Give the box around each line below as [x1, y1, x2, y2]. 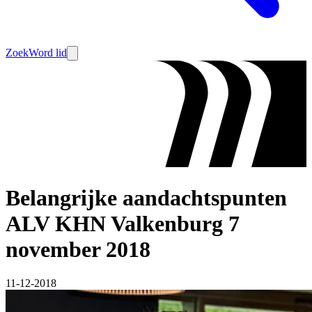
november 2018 [6, 236, 150, 262]
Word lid [29, 47, 67, 58]
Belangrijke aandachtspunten [6, 185, 287, 210]
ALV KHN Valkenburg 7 [6, 210, 240, 236]
